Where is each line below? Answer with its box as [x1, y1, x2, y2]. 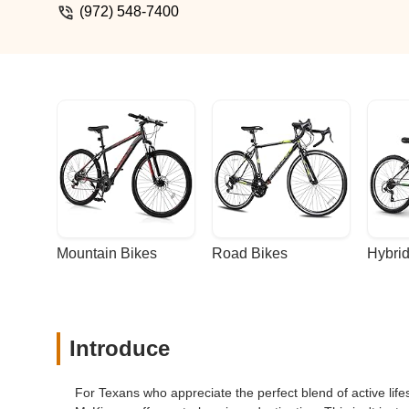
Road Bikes [212, 246, 288, 261]
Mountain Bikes [57, 246, 157, 261]
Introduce [69, 336, 170, 361]
